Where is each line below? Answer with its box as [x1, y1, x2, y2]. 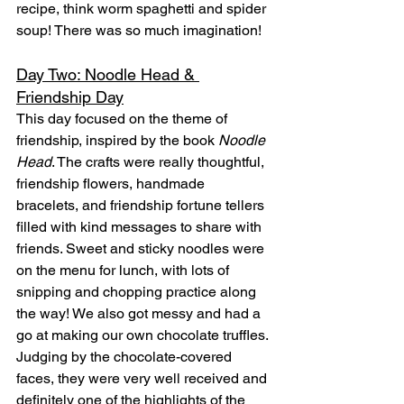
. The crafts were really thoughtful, [51, 153, 268, 171]
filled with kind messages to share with [16, 218, 265, 236]
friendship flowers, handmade [16, 175, 208, 193]
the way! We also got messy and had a [16, 305, 264, 323]
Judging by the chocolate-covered [16, 348, 235, 366]
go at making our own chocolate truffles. [16, 326, 271, 344]
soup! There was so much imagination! [16, 22, 262, 40]
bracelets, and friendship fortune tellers [16, 197, 268, 215]
